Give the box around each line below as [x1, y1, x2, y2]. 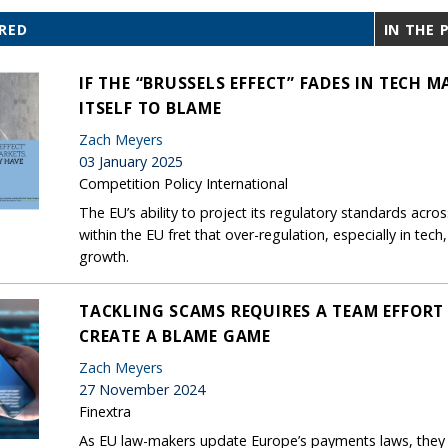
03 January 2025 [79, 151, 183, 171]
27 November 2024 [79, 379, 205, 399]
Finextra [79, 401, 131, 421]
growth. [79, 246, 129, 266]
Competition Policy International [79, 173, 288, 193]
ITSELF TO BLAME [79, 96, 222, 119]
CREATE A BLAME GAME [79, 324, 271, 347]
